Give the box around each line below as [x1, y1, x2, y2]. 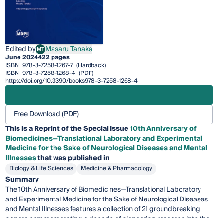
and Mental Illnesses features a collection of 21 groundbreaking [5, 203, 200, 216]
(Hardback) [75, 60, 106, 71]
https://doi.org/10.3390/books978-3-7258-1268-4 [5, 76, 138, 87]
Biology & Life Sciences [9, 163, 73, 174]
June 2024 [5, 53, 38, 63]
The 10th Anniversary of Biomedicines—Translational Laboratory [5, 184, 201, 196]
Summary [5, 174, 39, 186]
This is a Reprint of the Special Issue [5, 123, 130, 135]
